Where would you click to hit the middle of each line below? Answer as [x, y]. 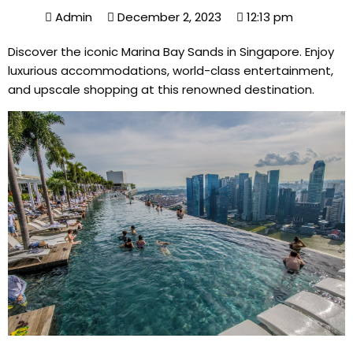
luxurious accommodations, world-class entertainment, [171, 71]
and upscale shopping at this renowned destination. [161, 89]
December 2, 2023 [169, 17]
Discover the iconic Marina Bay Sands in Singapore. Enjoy [171, 52]
